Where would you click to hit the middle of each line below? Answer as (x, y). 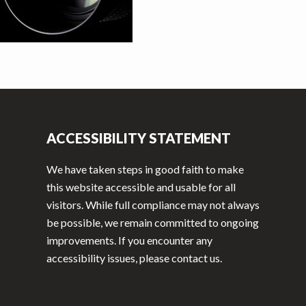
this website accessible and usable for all (141, 187)
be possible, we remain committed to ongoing (152, 222)
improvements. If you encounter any (129, 240)
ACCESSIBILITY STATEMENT (138, 138)
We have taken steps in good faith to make (145, 169)
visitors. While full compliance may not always (153, 205)
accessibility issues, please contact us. (134, 258)
